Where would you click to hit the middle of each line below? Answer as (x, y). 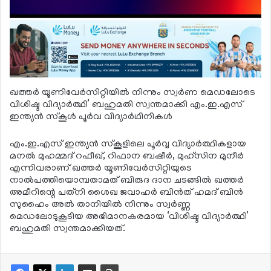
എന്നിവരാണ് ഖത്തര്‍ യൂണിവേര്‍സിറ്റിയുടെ (101, 168)
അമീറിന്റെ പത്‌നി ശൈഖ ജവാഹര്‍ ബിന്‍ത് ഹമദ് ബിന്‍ (126, 193)
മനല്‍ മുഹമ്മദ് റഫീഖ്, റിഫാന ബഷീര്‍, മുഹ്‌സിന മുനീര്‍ (127, 156)
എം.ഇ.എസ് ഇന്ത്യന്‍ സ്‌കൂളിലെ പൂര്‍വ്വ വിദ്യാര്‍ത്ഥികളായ (128, 144)
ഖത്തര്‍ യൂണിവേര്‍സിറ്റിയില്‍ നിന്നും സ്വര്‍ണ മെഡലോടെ (132, 93)
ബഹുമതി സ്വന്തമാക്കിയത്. (67, 229)
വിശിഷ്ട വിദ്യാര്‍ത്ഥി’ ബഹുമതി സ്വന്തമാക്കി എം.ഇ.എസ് (126, 105)
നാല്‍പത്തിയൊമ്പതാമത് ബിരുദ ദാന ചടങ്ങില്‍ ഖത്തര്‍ (127, 181)
